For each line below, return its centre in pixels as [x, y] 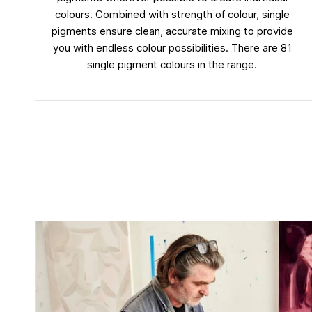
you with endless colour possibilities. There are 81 [172, 47]
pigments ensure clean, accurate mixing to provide [172, 31]
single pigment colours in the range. [172, 64]
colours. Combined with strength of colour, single [172, 14]
